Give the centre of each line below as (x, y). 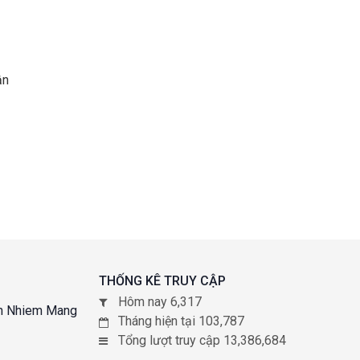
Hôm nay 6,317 (160, 302)
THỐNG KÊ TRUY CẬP (162, 281)
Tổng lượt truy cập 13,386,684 (202, 340)
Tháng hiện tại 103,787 (181, 321)
